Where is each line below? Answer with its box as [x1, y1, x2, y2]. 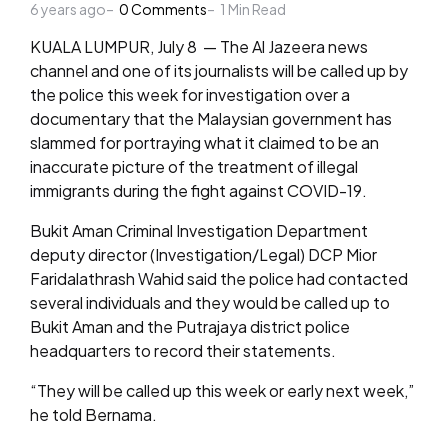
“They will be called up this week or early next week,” [30, 380, 414, 401]
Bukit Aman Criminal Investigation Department [30, 220, 368, 241]
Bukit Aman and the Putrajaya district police [30, 316, 350, 337]
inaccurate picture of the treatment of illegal [30, 156, 358, 177]
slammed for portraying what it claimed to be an [30, 132, 379, 153]
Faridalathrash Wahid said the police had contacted [30, 268, 408, 289]
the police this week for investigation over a [30, 84, 350, 105]
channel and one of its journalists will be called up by [30, 60, 408, 81]
